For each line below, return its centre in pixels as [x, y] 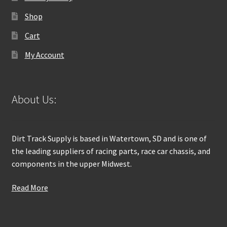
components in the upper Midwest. [71, 163]
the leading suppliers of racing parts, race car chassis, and [111, 151]
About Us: [34, 100]
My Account [44, 55]
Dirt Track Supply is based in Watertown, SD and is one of [109, 138]
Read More [30, 188]
